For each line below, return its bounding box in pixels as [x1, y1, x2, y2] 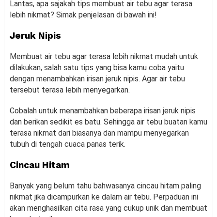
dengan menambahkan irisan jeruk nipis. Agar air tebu [10, 74, 185, 83]
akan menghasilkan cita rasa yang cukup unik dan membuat [10, 203, 207, 213]
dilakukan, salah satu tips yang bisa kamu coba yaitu [10, 62, 184, 72]
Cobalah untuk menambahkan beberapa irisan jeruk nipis [10, 106, 196, 115]
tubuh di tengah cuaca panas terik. [10, 139, 125, 149]
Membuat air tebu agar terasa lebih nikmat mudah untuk [10, 51, 198, 61]
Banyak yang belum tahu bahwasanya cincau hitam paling [10, 181, 201, 190]
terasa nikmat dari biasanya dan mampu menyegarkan [10, 128, 189, 138]
